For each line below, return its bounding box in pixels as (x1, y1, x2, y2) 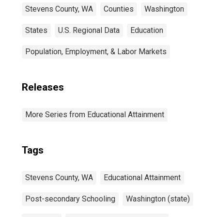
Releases (22, 81, 64, 93)
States (25, 26, 47, 35)
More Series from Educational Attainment (25, 110, 164, 119)
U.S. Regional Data (58, 26, 120, 35)
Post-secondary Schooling (25, 194, 115, 203)
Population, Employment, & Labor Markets (25, 47, 167, 56)
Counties (104, 4, 134, 14)
